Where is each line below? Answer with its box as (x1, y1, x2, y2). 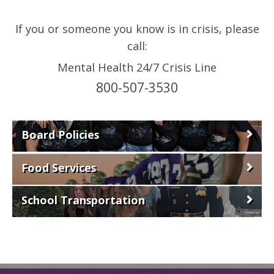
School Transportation (21, 193, 145, 208)
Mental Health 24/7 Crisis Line (57, 59, 217, 75)
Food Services (21, 160, 96, 175)
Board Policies (21, 127, 99, 143)
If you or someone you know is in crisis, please (15, 21, 259, 36)
